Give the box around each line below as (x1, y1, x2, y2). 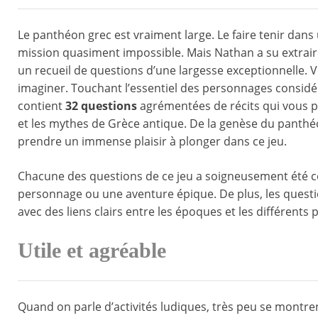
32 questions (65, 98, 140, 114)
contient (18, 98, 65, 114)
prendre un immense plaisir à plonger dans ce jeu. (18, 133, 287, 150)
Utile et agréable (18, 238, 166, 263)
